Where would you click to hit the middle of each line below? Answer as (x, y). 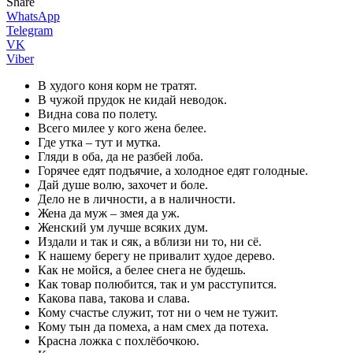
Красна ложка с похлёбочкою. (119, 340)
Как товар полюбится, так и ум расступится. (157, 284)
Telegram (30, 30)
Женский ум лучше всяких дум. (123, 227)
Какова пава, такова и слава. (114, 298)
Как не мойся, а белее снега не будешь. (142, 269)
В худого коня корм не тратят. (117, 85)
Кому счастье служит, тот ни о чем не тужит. (158, 312)
